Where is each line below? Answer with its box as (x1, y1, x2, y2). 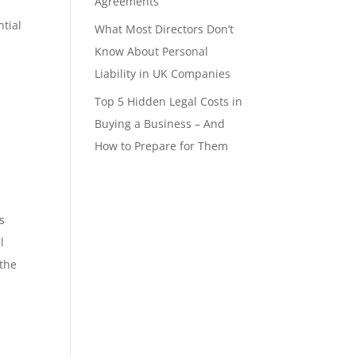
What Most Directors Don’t (95, 21, 234, 37)
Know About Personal (95, 44, 209, 59)
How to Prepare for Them (95, 138, 229, 153)
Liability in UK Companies (95, 66, 231, 81)
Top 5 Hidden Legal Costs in (95, 94, 243, 109)
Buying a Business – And (95, 116, 226, 131)
